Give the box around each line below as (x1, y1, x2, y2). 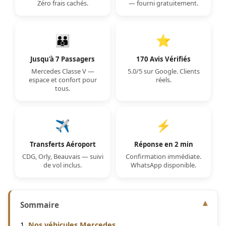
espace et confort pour (28, 75, 97, 84)
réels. (155, 75, 172, 84)
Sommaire (20, 200, 59, 210)
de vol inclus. (43, 160, 82, 169)
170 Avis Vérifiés (136, 54, 191, 64)
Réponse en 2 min (134, 140, 193, 149)
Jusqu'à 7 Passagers (30, 54, 95, 64)
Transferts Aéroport (29, 140, 96, 149)
